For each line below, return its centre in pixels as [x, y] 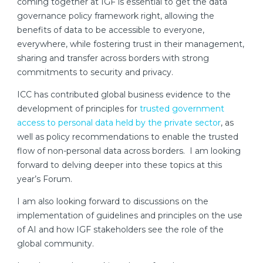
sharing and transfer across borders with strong [113, 58]
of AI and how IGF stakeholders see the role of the [120, 230]
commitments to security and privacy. [95, 73]
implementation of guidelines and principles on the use [130, 216]
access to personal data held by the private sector [119, 123]
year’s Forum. [45, 179]
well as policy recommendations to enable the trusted [128, 137]
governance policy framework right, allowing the [116, 16]
